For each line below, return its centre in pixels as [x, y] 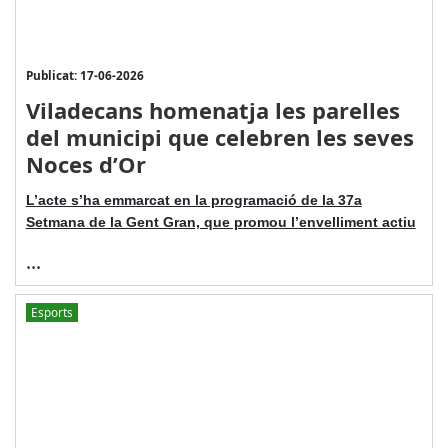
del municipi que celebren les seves [219, 136]
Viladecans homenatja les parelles [212, 109]
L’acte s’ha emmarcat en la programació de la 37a [193, 199]
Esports [51, 312]
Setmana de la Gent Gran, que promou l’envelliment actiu [220, 221]
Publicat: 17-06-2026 [84, 74]
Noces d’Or [85, 163]
